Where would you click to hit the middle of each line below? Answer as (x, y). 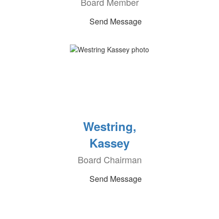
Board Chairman (109, 159)
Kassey (109, 143)
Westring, (109, 126)
